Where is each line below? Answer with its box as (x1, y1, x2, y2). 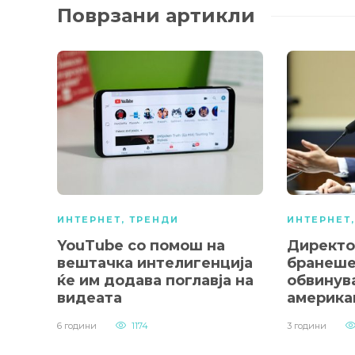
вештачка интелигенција (57, 254, 253, 273)
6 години (57, 320, 97, 332)
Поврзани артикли (57, 4, 255, 28)
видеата (57, 289, 122, 307)
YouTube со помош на (57, 237, 225, 255)
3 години (287, 320, 326, 332)
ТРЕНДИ (129, 214, 179, 226)
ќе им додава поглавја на (57, 272, 254, 290)
